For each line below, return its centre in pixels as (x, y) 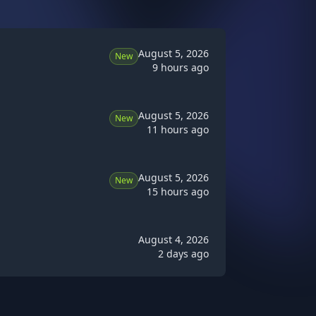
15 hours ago (178, 192)
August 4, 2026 (174, 239)
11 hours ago (178, 129)
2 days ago (183, 254)
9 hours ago (181, 67)
